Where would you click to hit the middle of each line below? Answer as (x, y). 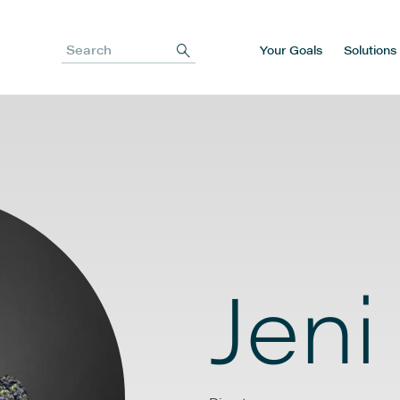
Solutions (370, 49)
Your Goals (291, 49)
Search (83, 58)
